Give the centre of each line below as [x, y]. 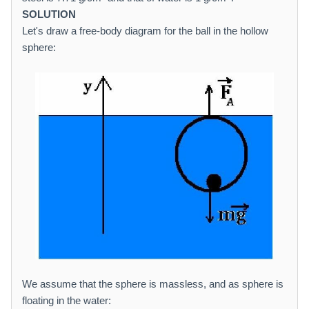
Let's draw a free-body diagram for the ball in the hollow [145, 31]
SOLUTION [49, 14]
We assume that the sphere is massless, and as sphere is [153, 283]
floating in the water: [67, 300]
